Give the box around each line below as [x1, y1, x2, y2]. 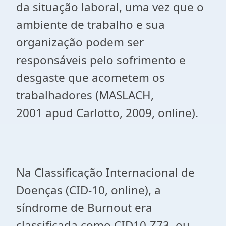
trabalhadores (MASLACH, [16, 87, 154, 103]
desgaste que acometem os [16, 70, 165, 85]
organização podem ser [16, 34, 144, 50]
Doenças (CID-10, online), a [16, 182, 161, 198]
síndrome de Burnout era [16, 200, 152, 215]
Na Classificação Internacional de [16, 164, 195, 180]
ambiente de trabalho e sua [16, 17, 165, 32]
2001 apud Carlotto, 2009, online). [16, 105, 198, 121]
